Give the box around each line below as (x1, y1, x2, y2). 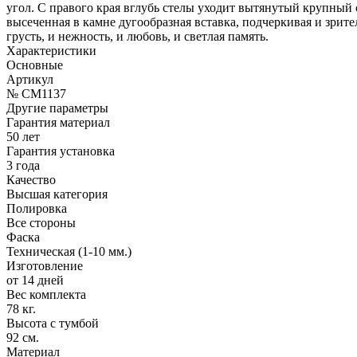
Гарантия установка (6, 143, 115, 158)
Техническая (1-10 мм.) (6, 244, 131, 258)
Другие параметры (6, 100, 108, 115)
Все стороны (6, 215, 76, 229)
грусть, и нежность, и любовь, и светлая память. (6, 29, 269, 43)
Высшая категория (6, 186, 108, 201)
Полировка (6, 201, 67, 215)
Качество (6, 172, 56, 186)
